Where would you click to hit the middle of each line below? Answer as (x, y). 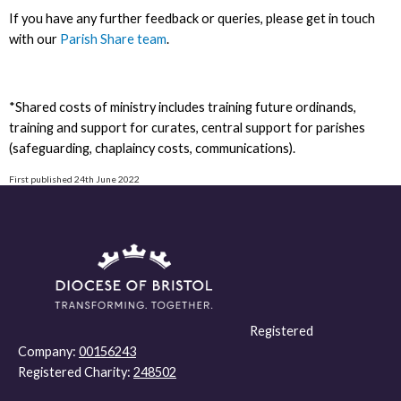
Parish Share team (113, 39)
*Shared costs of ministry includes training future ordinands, (182, 107)
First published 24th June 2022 (74, 179)
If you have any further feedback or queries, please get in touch (192, 19)
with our (34, 39)
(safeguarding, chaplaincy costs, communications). (153, 148)
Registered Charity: (76, 371)
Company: (48, 351)
